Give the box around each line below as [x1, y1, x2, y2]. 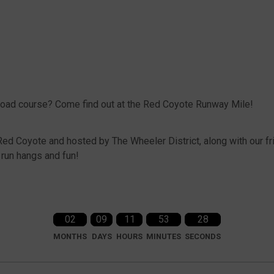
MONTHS [53, 232, 87, 241]
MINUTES [146, 232, 181, 241]
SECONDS [185, 232, 221, 241]
